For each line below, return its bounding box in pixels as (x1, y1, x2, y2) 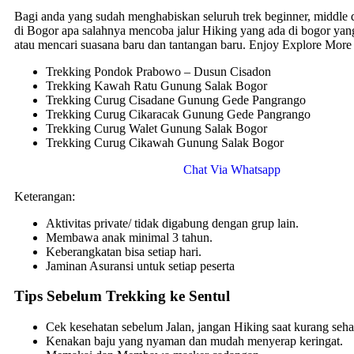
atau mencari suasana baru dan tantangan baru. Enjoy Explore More (14, 37, 352, 51)
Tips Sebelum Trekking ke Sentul (14, 288, 230, 305)
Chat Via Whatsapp (183, 162, 281, 176)
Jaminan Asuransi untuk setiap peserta (46, 258, 235, 273)
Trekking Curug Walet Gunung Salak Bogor (46, 121, 267, 135)
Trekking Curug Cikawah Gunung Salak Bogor (46, 135, 284, 149)
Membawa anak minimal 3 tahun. (46, 230, 213, 244)
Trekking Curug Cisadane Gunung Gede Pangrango (46, 92, 306, 107)
